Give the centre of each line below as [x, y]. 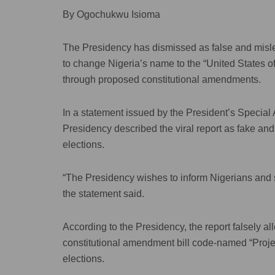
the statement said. [103, 193]
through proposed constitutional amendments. [162, 79]
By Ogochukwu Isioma [111, 14]
